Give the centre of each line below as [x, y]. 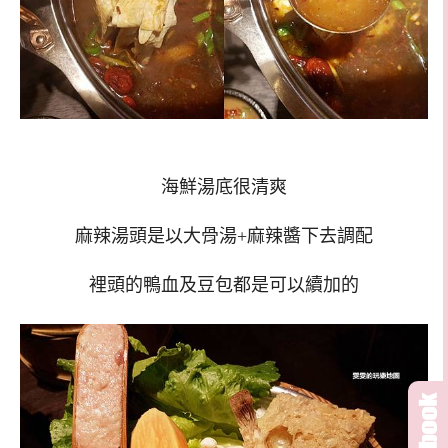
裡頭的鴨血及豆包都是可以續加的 [224, 284]
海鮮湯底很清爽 [224, 187]
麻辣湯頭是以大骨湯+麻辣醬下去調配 [224, 236]
